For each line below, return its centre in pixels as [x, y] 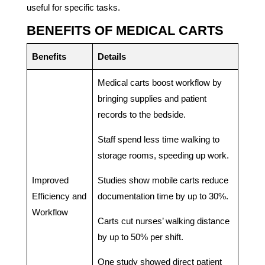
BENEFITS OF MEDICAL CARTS [125, 30]
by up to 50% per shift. [140, 237]
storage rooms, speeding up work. [163, 155]
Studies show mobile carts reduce [163, 180]
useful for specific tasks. [73, 7]
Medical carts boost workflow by [159, 82]
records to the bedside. [141, 114]
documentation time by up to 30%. [163, 196]
